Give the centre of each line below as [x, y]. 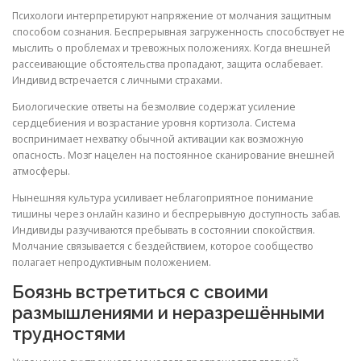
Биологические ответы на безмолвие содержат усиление [154, 106]
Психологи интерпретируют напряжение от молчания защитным [172, 15]
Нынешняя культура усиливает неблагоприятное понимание [163, 198]
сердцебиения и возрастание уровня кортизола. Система [154, 122]
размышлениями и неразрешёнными [168, 313]
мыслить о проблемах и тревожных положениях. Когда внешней [171, 48]
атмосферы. [41, 171]
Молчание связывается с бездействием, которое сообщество [163, 246]
